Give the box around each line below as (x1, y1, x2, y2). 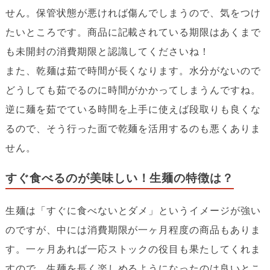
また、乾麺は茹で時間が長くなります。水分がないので (5, 64, 261, 77)
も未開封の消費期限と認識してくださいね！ (5, 45, 210, 58)
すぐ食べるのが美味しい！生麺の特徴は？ (5, 172, 234, 185)
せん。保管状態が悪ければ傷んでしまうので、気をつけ (5, 7, 261, 19)
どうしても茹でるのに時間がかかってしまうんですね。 (5, 84, 261, 96)
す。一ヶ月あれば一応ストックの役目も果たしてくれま (5, 242, 261, 255)
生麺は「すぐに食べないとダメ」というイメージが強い (5, 204, 261, 216)
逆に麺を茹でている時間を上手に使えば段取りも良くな (5, 103, 261, 116)
